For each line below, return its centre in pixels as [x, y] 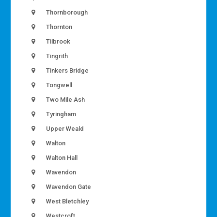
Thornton [59, 27]
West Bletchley [67, 201]
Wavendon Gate [68, 187]
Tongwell [59, 85]
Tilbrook [58, 42]
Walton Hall [61, 158]
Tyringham [61, 114]
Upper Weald [64, 129]
